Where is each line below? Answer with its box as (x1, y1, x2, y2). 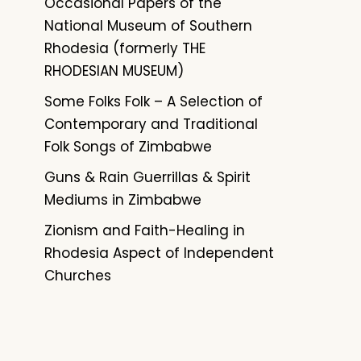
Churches (44, 266, 111, 286)
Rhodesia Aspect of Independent (44, 243, 274, 263)
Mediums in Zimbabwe (44, 190, 201, 210)
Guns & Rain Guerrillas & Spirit (44, 168, 251, 188)
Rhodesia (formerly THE (44, 39, 205, 59)
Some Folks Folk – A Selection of (44, 92, 263, 112)
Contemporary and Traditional (44, 114, 258, 135)
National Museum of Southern (44, 16, 252, 36)
